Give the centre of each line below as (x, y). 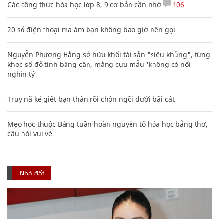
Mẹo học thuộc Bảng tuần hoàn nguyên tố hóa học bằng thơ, (108, 124)
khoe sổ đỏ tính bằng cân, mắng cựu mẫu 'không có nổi (99, 64)
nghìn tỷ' (22, 74)
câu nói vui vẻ (30, 133)
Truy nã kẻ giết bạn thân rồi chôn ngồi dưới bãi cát (91, 99)
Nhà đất (32, 173)
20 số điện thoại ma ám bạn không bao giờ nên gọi (91, 29)
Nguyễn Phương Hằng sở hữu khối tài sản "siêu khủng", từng (109, 54)
